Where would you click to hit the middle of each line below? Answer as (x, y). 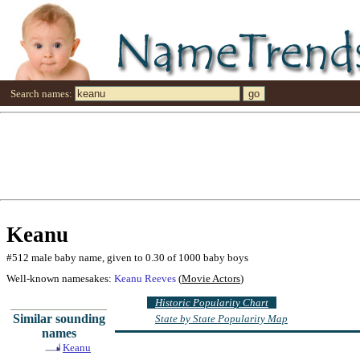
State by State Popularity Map (221, 319)
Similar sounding (59, 318)
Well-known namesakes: (60, 278)
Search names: (42, 93)
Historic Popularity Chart (212, 302)
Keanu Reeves (145, 278)
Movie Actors (211, 278)
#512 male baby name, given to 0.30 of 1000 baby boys (127, 257)
